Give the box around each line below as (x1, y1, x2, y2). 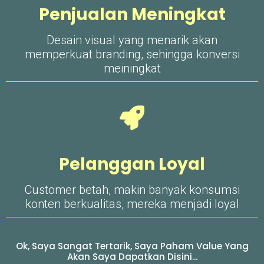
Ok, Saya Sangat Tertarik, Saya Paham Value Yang (15, 239, 249, 252)
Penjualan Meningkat (38, 2, 226, 26)
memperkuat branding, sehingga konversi (24, 47, 240, 61)
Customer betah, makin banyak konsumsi (24, 182, 240, 197)
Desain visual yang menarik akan (47, 32, 217, 47)
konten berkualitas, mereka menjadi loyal (25, 196, 239, 211)
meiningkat (103, 61, 161, 75)
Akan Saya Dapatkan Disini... (67, 250, 197, 263)
